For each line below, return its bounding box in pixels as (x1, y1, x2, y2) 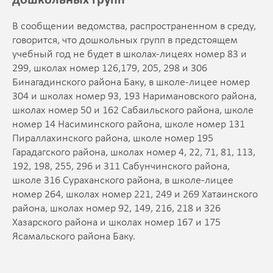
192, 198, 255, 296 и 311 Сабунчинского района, (12, 161, 230, 173)
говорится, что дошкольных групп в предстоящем (12, 35, 238, 47)
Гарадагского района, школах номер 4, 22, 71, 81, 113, (12, 147, 255, 159)
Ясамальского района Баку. (12, 231, 135, 243)
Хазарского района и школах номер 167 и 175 (12, 217, 221, 229)
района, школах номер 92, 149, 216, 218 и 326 (12, 203, 221, 215)
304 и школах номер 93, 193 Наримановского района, (12, 91, 257, 103)
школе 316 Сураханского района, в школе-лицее (12, 175, 233, 187)
